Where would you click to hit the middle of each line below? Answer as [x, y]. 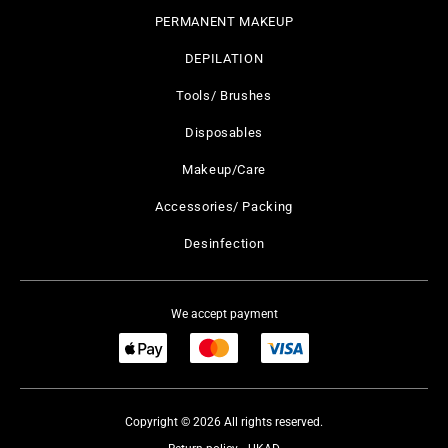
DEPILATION [224, 58]
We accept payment [224, 314]
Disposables [224, 132]
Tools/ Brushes [224, 95]
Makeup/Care [224, 169]
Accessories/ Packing [224, 206]
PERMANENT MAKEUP [224, 21]
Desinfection [224, 243]
